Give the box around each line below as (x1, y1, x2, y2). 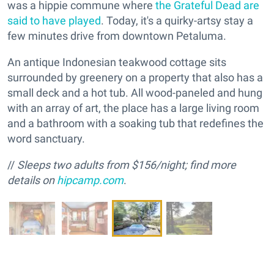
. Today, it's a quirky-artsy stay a (101, 13, 253, 27)
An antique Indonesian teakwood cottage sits (7, 55, 226, 68)
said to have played (7, 13, 101, 27)
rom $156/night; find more (109, 158, 236, 171)
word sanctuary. (7, 131, 85, 145)
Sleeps (15, 158, 53, 171)
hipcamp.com (57, 173, 124, 187)
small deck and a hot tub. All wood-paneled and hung (7, 86, 262, 99)
